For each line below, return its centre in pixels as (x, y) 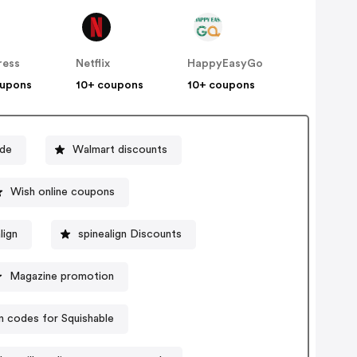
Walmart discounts (120, 149)
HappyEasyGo (226, 64)
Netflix (93, 64)
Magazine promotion (61, 276)
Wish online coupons (62, 192)
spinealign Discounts (129, 234)
